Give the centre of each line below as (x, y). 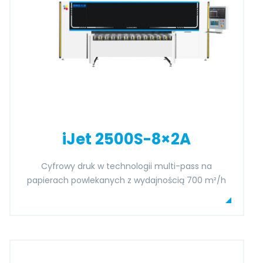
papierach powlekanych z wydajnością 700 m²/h (127, 180)
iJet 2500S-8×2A (127, 139)
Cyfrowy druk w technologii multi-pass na (127, 166)
